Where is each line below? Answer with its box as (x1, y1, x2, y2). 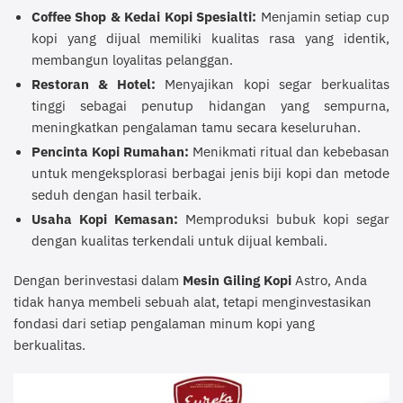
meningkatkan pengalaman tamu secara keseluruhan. (31, 118, 361, 137)
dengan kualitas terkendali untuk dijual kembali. (31, 231, 327, 250)
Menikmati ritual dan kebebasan (188, 142, 390, 161)
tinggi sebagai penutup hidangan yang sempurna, (31, 96, 390, 115)
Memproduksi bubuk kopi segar (177, 210, 390, 228)
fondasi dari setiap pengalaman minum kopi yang (13, 313, 315, 332)
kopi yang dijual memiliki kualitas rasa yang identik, (31, 29, 390, 48)
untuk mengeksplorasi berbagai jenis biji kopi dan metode (31, 164, 390, 183)
